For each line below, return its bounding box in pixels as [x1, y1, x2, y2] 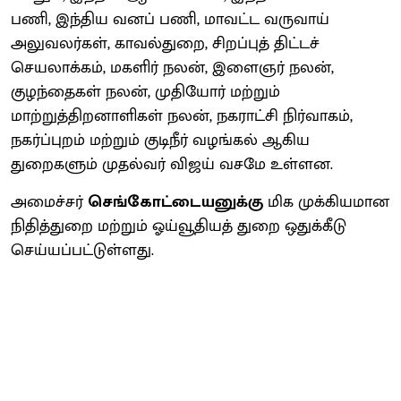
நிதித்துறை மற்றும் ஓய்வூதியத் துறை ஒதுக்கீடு [11, 212, 346, 240]
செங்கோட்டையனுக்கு [88, 188, 263, 216]
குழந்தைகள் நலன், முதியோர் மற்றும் [11, 78, 280, 106]
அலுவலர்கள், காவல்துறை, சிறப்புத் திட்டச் [11, 30, 320, 57]
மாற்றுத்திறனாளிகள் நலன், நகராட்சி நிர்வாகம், [11, 102, 353, 130]
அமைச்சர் [11, 188, 88, 216]
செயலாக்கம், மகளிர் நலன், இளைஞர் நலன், [11, 54, 334, 81]
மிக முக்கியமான [263, 188, 389, 216]
